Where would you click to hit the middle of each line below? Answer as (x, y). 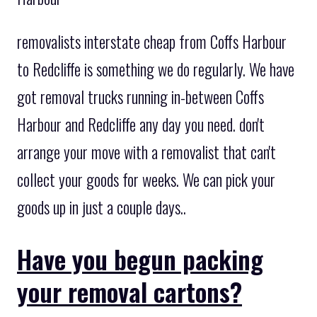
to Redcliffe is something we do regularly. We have (156, 69)
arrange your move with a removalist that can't (146, 152)
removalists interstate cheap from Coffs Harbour (152, 41)
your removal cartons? (129, 291)
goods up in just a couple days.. (102, 207)
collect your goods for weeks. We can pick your (146, 179)
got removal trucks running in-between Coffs (140, 97)
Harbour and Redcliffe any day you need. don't (141, 124)
